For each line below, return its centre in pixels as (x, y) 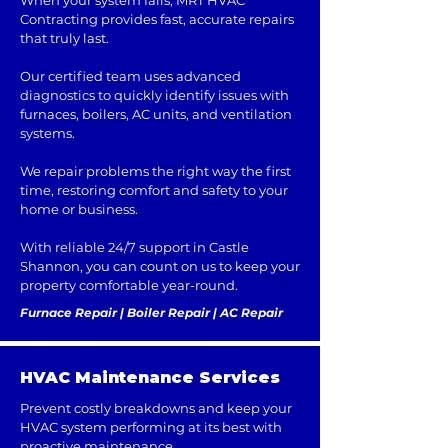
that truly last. (64, 38)
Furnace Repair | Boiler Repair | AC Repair (151, 312)
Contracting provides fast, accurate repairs (157, 19)
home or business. (79, 209)
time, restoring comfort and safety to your (154, 190)
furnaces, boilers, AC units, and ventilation (156, 114)
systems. (47, 133)
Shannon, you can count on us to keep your (160, 266)
